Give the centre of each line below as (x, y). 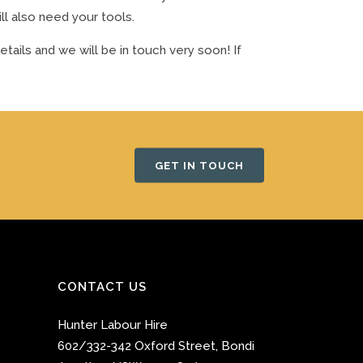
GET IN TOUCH (199, 165)
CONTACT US (102, 287)
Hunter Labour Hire (113, 325)
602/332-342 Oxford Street (137, 346)
